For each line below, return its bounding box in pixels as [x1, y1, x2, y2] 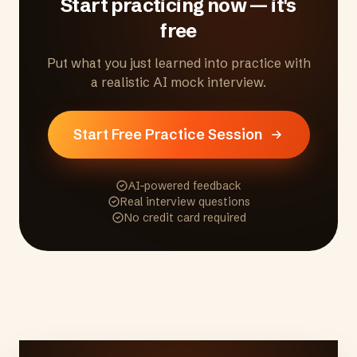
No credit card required [124, 210, 246, 225]
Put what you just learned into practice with [46, 55, 311, 71]
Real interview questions [120, 194, 250, 209]
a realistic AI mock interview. [91, 74, 266, 90]
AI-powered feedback [128, 178, 241, 193]
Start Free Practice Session [73, 125, 262, 143]
